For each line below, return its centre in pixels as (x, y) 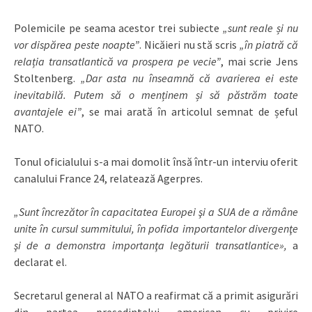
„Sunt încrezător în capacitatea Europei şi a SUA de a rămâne (156, 212)
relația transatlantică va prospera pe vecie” (118, 62)
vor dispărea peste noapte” (77, 45)
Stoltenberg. (47, 78)
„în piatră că (269, 45)
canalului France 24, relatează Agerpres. (108, 179)
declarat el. (40, 262)
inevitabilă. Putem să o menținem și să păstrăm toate (156, 95)
